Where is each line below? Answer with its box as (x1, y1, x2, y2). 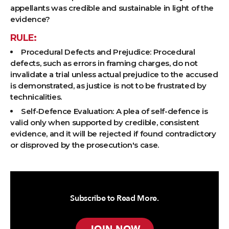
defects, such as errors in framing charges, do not (10, 58, 198, 68)
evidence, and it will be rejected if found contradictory (10, 129, 216, 139)
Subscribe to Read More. (70, 193, 159, 204)
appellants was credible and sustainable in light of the (10, 3, 214, 13)
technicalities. (10, 92, 62, 102)
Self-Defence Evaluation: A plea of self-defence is (21, 106, 208, 117)
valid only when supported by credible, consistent (10, 118, 199, 128)
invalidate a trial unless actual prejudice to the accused (10, 70, 218, 80)
